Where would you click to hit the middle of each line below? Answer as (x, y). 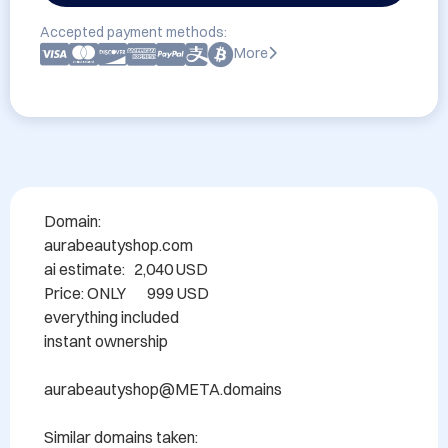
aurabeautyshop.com (118, 245)
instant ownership (106, 341)
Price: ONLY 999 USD (126, 293)
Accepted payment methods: (133, 32)
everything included (111, 317)
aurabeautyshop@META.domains (163, 389)
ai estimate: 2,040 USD (126, 269)
